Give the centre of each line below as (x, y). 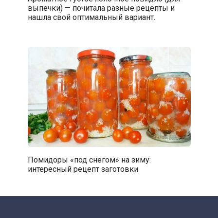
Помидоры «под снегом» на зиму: (89, 160)
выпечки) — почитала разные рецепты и (101, 8)
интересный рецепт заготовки (83, 169)
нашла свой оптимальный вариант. (91, 17)
